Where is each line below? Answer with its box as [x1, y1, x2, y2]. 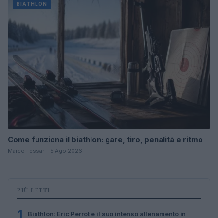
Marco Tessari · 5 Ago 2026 [8, 147, 82, 154]
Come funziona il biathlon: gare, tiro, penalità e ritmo [8, 134, 203, 144]
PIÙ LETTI [17, 186, 50, 194]
